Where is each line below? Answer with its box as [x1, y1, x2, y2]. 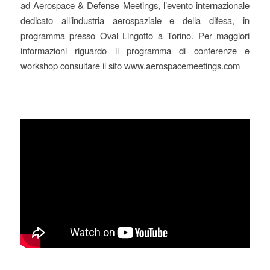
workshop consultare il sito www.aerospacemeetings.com [20, 58, 240, 72]
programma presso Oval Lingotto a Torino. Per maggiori [20, 28, 250, 42]
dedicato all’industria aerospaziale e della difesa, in [20, 13, 250, 27]
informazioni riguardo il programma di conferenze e [20, 43, 250, 57]
